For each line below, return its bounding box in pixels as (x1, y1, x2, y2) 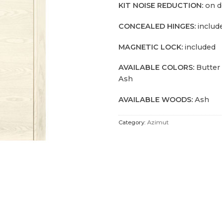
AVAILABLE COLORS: (118, 63, 194, 72)
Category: (118, 118, 147, 126)
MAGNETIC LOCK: (118, 42, 183, 52)
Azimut (147, 118, 168, 126)
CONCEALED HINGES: (118, 21, 196, 31)
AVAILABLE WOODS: (118, 95, 195, 105)
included (183, 42, 216, 52)
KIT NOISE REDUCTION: (118, 1, 203, 10)
